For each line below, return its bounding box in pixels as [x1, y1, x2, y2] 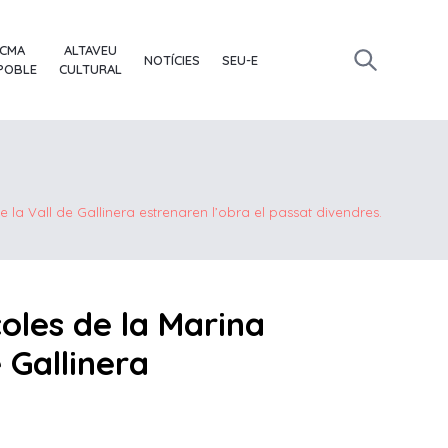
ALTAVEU [64, 42, 118, 59]
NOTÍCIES [144, 51, 201, 68]
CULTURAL [59, 61, 123, 78]
